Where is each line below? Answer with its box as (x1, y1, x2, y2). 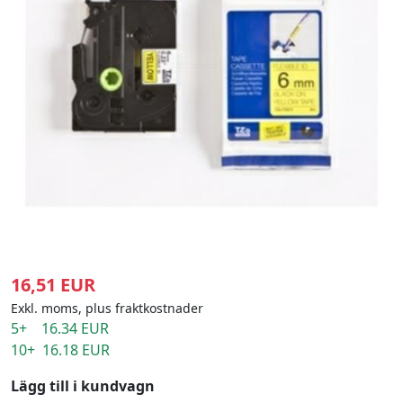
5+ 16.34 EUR (11, 318, 109, 338)
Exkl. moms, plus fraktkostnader (11, 300, 203, 317)
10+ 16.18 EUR (11, 340, 110, 360)
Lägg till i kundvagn (11, 376, 155, 396)
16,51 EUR (11, 273, 95, 297)
